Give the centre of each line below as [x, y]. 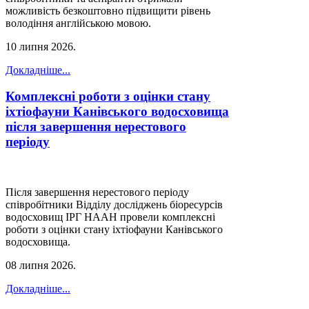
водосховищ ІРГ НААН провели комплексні [110, 217]
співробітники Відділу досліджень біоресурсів [114, 204]
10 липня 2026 [39, 46]
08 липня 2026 [39, 265]
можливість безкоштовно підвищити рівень [108, 10]
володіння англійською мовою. [78, 23]
